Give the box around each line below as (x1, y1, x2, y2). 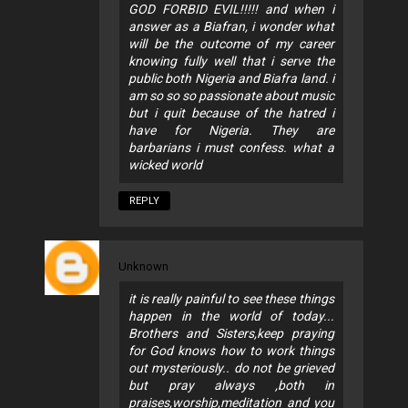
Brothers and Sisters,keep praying (128, 326, 334, 342)
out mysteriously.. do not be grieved (128, 361, 334, 376)
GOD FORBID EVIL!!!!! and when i (128, 2, 334, 17)
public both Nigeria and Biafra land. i (128, 71, 334, 87)
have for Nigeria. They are (128, 123, 334, 138)
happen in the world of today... (128, 309, 334, 324)
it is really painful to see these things (128, 291, 334, 307)
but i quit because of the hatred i (128, 106, 334, 121)
